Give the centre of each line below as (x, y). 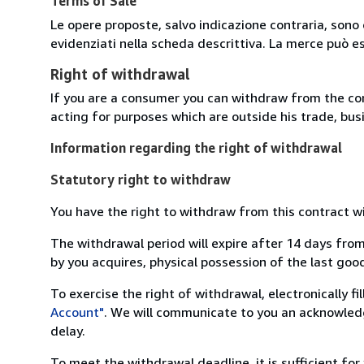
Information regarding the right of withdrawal (196, 147)
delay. (68, 330)
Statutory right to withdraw (141, 179)
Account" (77, 312)
